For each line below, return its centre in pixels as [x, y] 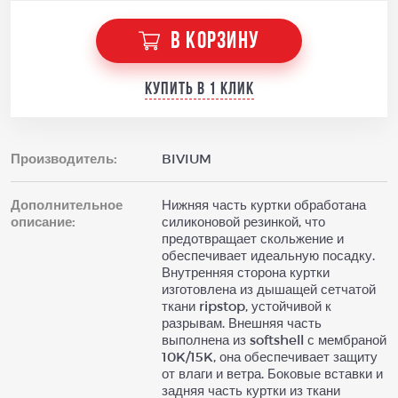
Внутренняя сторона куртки [246, 272]
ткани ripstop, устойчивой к [247, 306]
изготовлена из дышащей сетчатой [269, 289]
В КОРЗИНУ [215, 42]
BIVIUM [187, 158]
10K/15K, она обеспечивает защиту [270, 356]
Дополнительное [67, 204]
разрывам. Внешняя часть [242, 322]
